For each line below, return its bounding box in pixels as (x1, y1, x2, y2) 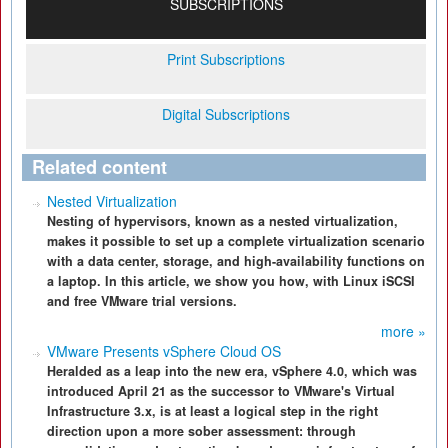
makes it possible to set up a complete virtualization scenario (47, 232, 425, 250)
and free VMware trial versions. (47, 292, 237, 310)
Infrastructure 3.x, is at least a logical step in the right (47, 402, 378, 420)
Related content (32, 154, 167, 180)
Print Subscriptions (167, 49, 285, 69)
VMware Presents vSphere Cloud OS (47, 341, 281, 361)
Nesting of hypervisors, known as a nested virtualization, (47, 212, 398, 230)
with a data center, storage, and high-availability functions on (47, 252, 425, 270)
